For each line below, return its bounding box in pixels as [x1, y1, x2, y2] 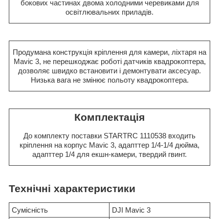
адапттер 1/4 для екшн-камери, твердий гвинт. [32, 150, 187, 158]
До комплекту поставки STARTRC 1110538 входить [23, 131, 196, 140]
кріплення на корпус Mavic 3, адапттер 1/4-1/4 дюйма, [20, 140, 199, 149]
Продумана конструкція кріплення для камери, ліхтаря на [13, 47, 206, 56]
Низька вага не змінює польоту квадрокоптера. [30, 75, 189, 84]
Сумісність [12, 205, 48, 214]
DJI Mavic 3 [112, 205, 151, 214]
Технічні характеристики [9, 182, 135, 194]
